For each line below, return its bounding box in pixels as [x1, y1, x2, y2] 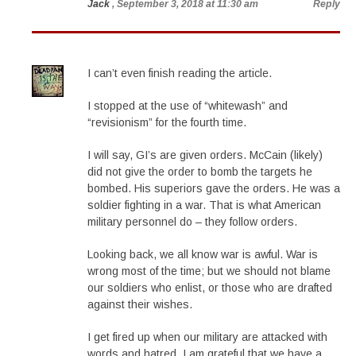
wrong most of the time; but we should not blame [87, 265, 331, 277]
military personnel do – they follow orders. [87, 215, 297, 228]
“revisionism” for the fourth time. [87, 116, 246, 129]
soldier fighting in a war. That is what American [87, 199, 321, 211]
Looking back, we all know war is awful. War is [87, 248, 318, 261]
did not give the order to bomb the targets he [87, 165, 312, 178]
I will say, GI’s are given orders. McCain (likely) [87, 149, 323, 161]
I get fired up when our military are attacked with [87, 331, 327, 343]
